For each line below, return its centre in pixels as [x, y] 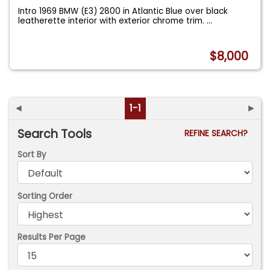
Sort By [32, 155]
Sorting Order [45, 196]
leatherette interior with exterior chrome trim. [113, 20]
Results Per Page [52, 237]
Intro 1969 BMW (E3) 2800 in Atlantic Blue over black [123, 11]
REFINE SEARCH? [218, 133]
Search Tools [55, 134]
